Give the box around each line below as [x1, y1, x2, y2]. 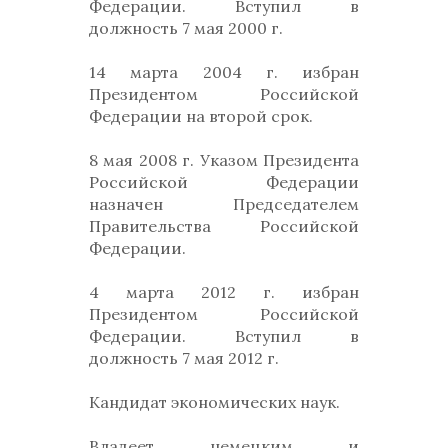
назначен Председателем [89, 194, 359, 214]
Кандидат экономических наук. [89, 392, 344, 412]
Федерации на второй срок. [89, 106, 317, 126]
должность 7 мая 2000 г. [89, 18, 287, 38]
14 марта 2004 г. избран [89, 62, 359, 82]
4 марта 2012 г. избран [89, 282, 359, 302]
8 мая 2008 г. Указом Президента [89, 150, 359, 170]
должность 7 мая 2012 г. [89, 348, 283, 368]
